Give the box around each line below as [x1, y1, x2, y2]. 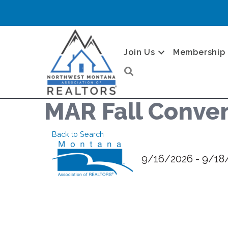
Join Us [124, 47, 155, 57]
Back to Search [52, 130, 104, 138]
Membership [173, 47, 225, 57]
